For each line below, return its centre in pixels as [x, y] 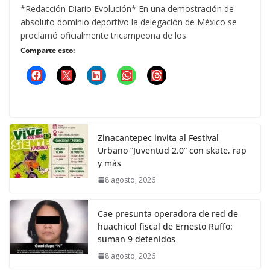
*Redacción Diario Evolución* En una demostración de [127, 8]
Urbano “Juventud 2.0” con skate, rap [172, 150]
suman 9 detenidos [137, 239]
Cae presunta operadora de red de [168, 213]
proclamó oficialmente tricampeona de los [103, 35]
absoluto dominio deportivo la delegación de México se [129, 22]
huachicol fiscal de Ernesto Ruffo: [165, 226]
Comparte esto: [48, 50]
